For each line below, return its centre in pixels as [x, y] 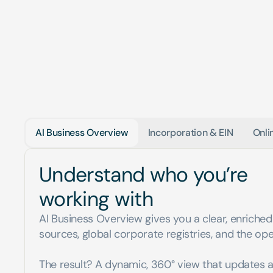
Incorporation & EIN [190, 133]
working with [96, 199]
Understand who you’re [146, 175]
